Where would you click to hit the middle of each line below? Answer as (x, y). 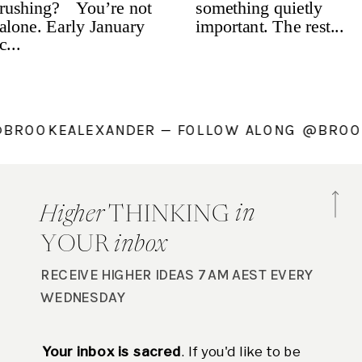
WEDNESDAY (83, 297)
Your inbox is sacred (112, 351)
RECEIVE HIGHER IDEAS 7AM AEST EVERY (177, 274)
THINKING (169, 215)
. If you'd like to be (241, 351)
